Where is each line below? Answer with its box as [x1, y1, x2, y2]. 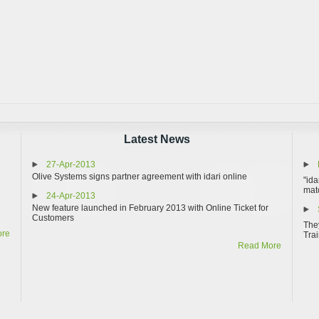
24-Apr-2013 [46, 191, 95, 201]
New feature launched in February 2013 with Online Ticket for [32, 203, 268, 213]
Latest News [123, 133, 190, 145]
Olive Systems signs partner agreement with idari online [32, 172, 247, 182]
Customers [32, 213, 74, 223]
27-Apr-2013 [46, 159, 95, 169]
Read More [238, 241, 281, 251]
